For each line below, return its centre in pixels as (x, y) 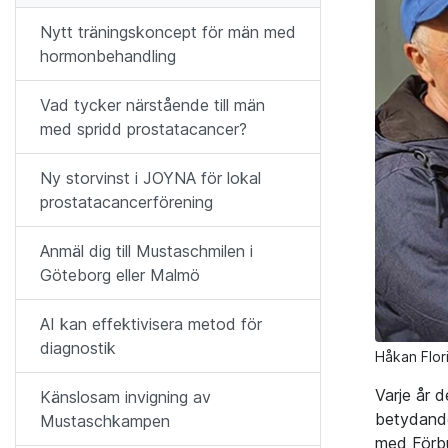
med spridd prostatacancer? (143, 129)
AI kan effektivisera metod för (151, 324)
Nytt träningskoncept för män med (168, 32)
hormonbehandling (108, 56)
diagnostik (78, 348)
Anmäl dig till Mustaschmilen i (146, 251)
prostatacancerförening (126, 202)
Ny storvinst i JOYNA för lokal (150, 178)
